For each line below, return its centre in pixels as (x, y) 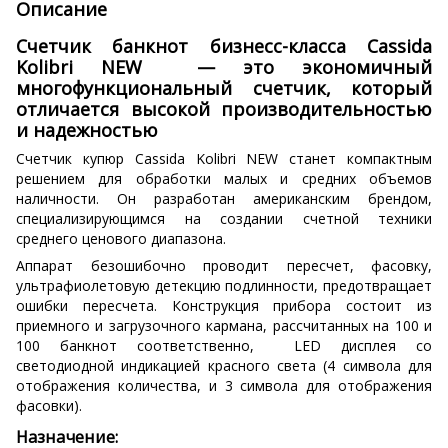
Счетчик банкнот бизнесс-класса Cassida (224, 45)
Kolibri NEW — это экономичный (224, 66)
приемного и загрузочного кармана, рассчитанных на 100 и (224, 325)
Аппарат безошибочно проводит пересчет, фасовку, (224, 265)
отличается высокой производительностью (224, 108)
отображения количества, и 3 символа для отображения (224, 385)
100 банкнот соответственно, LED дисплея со (224, 345)
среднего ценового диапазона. (121, 238)
